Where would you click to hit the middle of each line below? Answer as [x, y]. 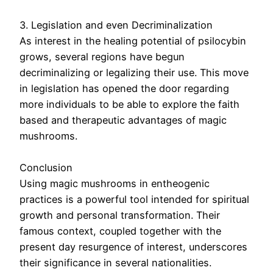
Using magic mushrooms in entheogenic [115, 184]
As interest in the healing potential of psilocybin [133, 41]
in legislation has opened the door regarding [124, 89]
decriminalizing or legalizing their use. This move [134, 73]
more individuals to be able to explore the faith [129, 105]
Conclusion [46, 168]
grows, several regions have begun [102, 57]
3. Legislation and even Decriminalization [116, 25]
